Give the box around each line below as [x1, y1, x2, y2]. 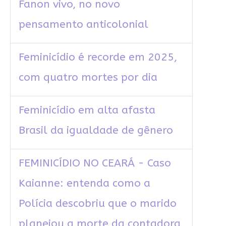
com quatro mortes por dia [18, 71, 157, 84]
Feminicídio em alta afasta [18, 104, 155, 117]
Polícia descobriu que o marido [18, 197, 177, 210]
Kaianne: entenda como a [18, 177, 150, 190]
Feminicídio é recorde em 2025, [18, 51, 177, 64]
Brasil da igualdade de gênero [18, 124, 173, 137]
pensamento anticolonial [18, 18, 148, 31]
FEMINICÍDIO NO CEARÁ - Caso [18, 157, 171, 170]
